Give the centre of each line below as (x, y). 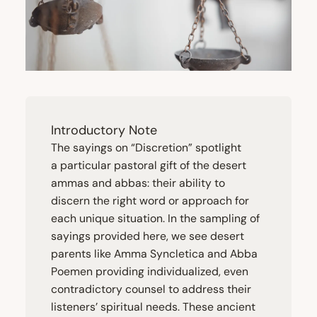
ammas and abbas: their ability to (138, 183)
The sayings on (91, 148)
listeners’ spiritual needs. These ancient (153, 307)
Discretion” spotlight (188, 148)
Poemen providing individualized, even (150, 271)
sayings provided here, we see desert (148, 236)
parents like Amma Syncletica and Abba (154, 254)
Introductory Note (104, 130)
